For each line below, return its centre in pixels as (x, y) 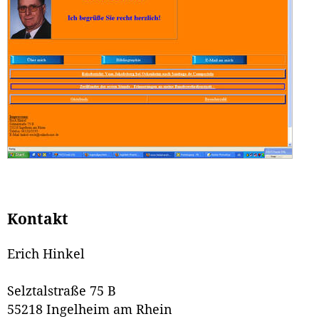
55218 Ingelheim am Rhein (90, 310)
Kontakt (38, 219)
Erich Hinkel (46, 255)
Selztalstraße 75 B (62, 292)
